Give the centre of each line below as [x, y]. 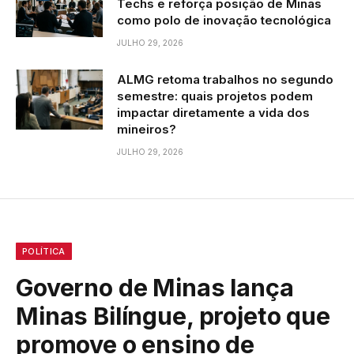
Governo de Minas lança [155, 287]
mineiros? [147, 129]
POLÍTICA [44, 251]
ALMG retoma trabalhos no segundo [225, 79]
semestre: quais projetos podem [215, 96]
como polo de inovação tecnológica [224, 20]
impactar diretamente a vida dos [213, 112]
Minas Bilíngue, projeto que [173, 316]
